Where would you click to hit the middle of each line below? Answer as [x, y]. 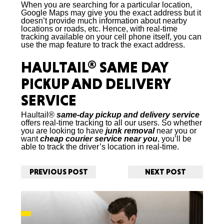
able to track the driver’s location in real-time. [100, 147]
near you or [176, 131]
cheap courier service [81, 139]
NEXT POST [165, 172]
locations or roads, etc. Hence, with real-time [99, 29]
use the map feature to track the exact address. [103, 45]
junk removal [130, 131]
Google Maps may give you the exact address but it [111, 13]
